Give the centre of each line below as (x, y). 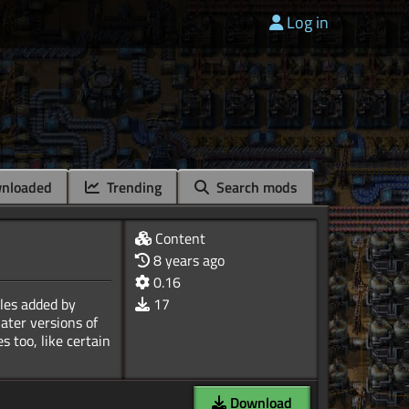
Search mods (255, 188)
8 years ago (189, 261)
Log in (307, 22)
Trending (132, 188)
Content (179, 239)
